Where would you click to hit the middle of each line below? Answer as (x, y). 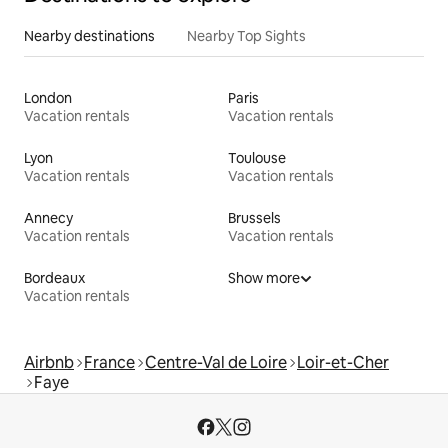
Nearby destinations (89, 35)
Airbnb (49, 362)
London (48, 97)
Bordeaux (54, 277)
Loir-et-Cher (343, 362)
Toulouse (257, 157)
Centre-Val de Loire (216, 362)
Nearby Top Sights (246, 35)
